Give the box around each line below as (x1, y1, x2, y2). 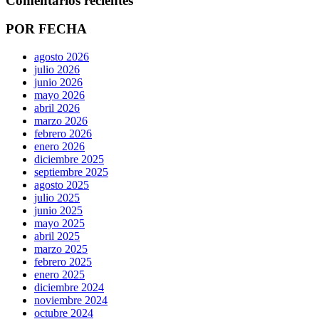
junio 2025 (34, 204, 83, 216)
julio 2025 (34, 191, 80, 204)
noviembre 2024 (34, 293, 108, 306)
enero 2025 (34, 268, 85, 281)
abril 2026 (34, 101, 80, 114)
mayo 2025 (34, 216, 85, 229)
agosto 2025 (34, 178, 89, 191)
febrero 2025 (34, 255, 92, 268)
